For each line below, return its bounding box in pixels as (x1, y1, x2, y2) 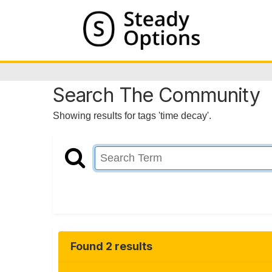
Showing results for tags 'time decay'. (53, 110, 211, 121)
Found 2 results (70, 240, 152, 253)
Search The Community (53, 83, 260, 107)
